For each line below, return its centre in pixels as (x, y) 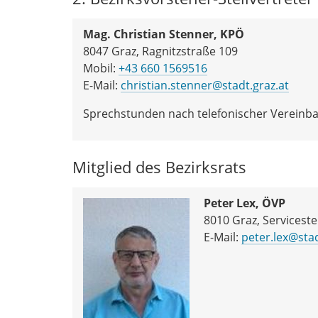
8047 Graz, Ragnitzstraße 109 (160, 51)
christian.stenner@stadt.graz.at (205, 85)
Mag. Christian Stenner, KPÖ (164, 34)
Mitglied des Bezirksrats (159, 167)
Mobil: (101, 68)
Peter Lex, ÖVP (245, 203)
